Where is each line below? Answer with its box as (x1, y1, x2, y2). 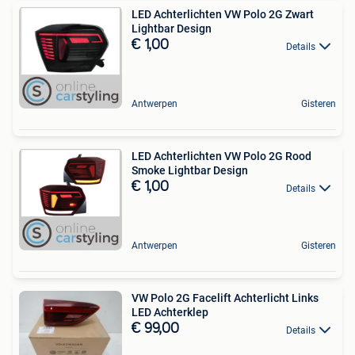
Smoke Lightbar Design (132, 164, 248, 177)
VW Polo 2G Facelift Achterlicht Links (132, 292, 319, 305)
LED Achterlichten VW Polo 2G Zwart (132, 8, 314, 21)
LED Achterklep (132, 306, 208, 319)
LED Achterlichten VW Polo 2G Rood (132, 150, 311, 163)
